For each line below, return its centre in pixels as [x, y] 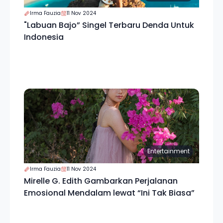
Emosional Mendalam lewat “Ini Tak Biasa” [109, 193]
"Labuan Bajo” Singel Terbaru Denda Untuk [109, 25]
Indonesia [44, 37]
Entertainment [168, 151]
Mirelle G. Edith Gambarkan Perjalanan [101, 181]
